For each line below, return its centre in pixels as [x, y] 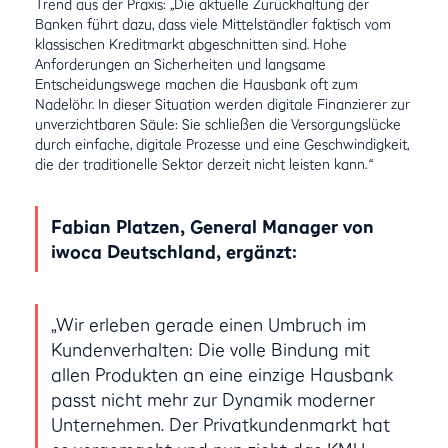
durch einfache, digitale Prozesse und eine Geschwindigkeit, [222, 143]
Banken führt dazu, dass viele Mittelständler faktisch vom [213, 23]
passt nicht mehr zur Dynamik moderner [212, 399]
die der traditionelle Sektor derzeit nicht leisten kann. [201, 163]
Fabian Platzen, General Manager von [212, 226]
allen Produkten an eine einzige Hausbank [221, 374]
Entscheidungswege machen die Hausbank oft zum [197, 83]
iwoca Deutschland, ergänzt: [173, 251]
